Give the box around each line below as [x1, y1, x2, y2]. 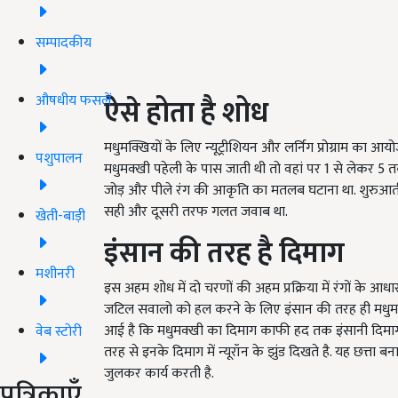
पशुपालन [36, 146, 83, 171]
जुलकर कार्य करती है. [104, 362, 214, 386]
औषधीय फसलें [36, 88, 111, 113]
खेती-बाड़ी [36, 203, 85, 228]
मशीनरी [36, 261, 75, 286]
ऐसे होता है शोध [104, 90, 268, 137]
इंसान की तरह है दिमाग [104, 230, 345, 277]
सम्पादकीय [36, 30, 92, 55]
